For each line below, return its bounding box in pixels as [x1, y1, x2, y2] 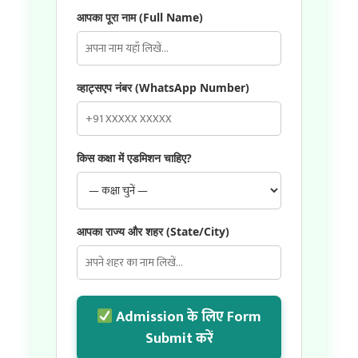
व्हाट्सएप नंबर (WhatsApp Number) [77, 80, 249, 96]
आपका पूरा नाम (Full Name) [77, 10, 203, 26]
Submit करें [145, 327, 213, 352]
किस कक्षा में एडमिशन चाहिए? [77, 150, 192, 166]
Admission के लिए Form [113, 305, 262, 330]
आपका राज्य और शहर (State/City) [77, 224, 229, 240]
